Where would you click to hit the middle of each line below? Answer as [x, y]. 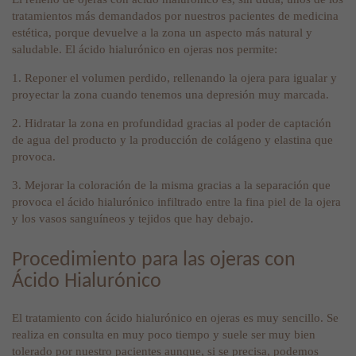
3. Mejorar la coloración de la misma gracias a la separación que [171, 186]
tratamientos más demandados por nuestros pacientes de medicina [175, 16]
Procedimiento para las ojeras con [154, 260]
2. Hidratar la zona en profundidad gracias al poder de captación [172, 124]
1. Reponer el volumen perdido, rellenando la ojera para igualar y [174, 78]
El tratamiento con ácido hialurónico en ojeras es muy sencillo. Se [175, 318]
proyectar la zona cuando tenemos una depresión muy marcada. [170, 95]
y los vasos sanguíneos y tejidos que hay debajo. [133, 219]
